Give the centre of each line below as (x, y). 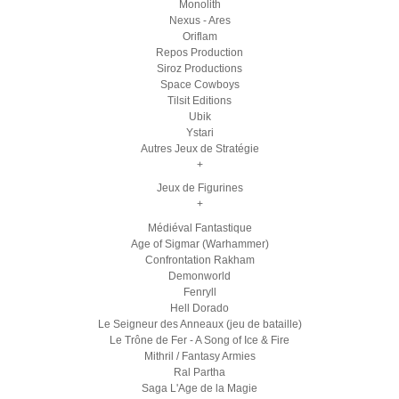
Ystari (199, 132)
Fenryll (199, 292)
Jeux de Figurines (199, 188)
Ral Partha (199, 372)
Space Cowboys (199, 84)
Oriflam (199, 36)
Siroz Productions (199, 68)
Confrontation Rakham (199, 260)
